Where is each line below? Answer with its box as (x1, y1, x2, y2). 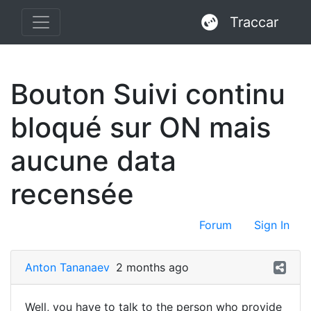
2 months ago (116, 260, 189, 274)
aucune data (10, 144, 176, 178)
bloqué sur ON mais (10, 110, 271, 144)
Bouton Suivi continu (10, 77, 285, 111)
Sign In (254, 218, 289, 232)
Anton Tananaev (25, 260, 110, 274)
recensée (10, 177, 134, 211)
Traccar (230, 14, 278, 31)
